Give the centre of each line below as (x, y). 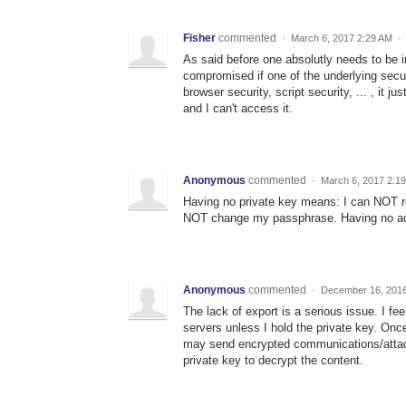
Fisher (199, 39)
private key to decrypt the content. (273, 361)
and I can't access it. (238, 109)
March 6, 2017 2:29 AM (342, 39)
